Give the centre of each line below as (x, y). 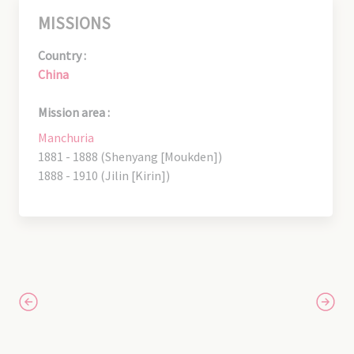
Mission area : (74, 112)
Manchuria (66, 137)
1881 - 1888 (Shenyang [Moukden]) (130, 156)
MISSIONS (74, 23)
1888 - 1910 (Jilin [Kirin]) (104, 175)
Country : (62, 55)
